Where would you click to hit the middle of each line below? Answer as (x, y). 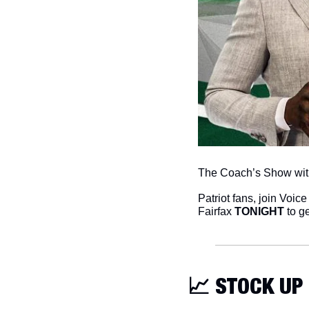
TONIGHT (259, 211)
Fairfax (216, 211)
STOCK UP (256, 285)
